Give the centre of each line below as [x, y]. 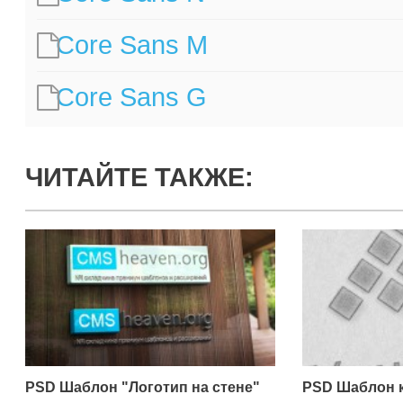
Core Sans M [132, 45]
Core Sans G [132, 98]
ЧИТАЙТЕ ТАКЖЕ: [139, 177]
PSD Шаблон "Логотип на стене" [143, 388]
